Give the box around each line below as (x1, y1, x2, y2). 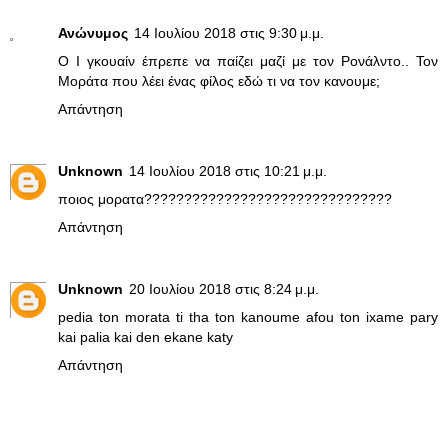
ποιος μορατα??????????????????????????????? (58, 191, 392, 208)
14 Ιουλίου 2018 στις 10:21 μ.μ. (129, 163, 327, 180)
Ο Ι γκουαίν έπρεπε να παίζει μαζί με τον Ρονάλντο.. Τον (58, 53, 438, 70)
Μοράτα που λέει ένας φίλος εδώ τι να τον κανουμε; (58, 73, 380, 90)
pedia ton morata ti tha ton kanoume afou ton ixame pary (58, 309, 438, 326)
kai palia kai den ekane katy (58, 329, 233, 346)
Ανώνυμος (58, 25, 128, 42)
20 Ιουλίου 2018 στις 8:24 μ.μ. (129, 281, 319, 298)
